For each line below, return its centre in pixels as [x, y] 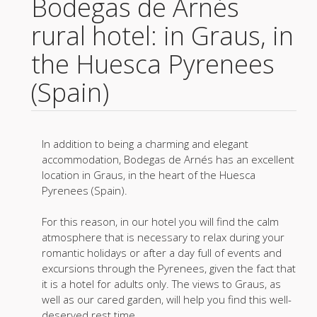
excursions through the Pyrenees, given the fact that [168, 269]
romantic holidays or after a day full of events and [161, 253]
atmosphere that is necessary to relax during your [163, 237]
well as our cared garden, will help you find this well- [166, 300]
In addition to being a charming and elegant [145, 144]
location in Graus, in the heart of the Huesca [148, 175]
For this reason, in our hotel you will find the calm [160, 222]
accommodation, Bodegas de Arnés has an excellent [168, 160]
